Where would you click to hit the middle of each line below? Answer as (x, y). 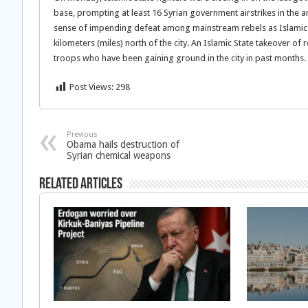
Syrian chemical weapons (119, 155)
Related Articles (81, 185)
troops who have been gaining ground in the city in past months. (180, 58)
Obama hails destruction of (123, 144)
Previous (82, 134)
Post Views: (91, 87)
